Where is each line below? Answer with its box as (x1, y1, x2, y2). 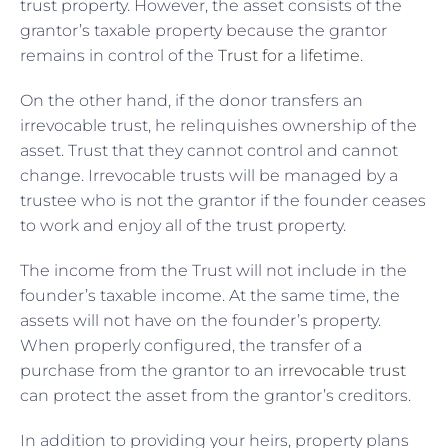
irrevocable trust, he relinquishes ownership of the (20, 115, 417, 135)
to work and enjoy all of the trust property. (20, 215, 350, 235)
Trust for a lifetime (218, 45, 360, 65)
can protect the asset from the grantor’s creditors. (20, 385, 411, 405)
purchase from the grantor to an (20, 360, 278, 380)
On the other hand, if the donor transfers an (20, 90, 363, 110)
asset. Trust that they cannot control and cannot (20, 140, 398, 160)
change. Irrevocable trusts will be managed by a (20, 165, 398, 185)
